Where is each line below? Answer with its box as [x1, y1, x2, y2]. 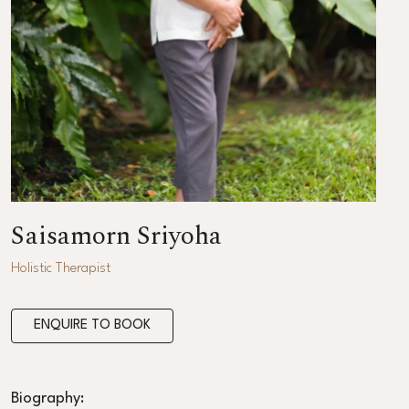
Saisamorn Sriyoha [11, 215, 222, 256]
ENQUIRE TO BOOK [34, 318, 151, 332]
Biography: [11, 390, 84, 406]
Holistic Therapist [11, 261, 110, 276]
